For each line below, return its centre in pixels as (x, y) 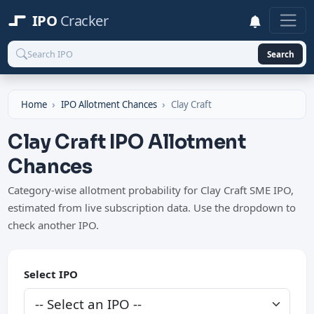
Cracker (84, 21)
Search (280, 54)
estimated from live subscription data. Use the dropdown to (152, 207)
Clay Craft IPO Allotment (127, 142)
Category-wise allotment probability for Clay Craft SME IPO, (151, 190)
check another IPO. (54, 225)
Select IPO (50, 274)
